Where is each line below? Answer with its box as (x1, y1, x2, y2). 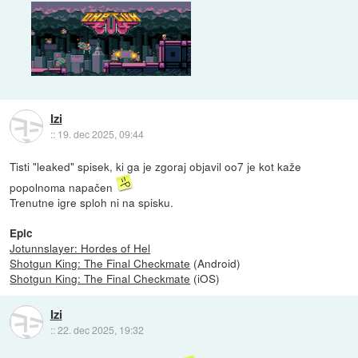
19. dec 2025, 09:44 (57, 127, 144, 141)
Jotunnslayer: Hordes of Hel (10, 239, 151, 256)
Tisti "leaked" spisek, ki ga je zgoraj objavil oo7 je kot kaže (10, 157, 302, 174)
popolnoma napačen (10, 178, 117, 195)
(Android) (190, 254, 241, 271)
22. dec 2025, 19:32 (57, 323, 144, 337)
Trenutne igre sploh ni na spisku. (10, 193, 174, 210)
